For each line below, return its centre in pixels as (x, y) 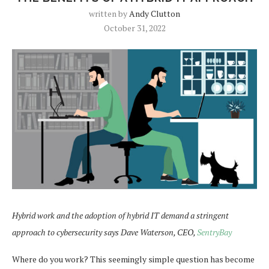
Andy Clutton (155, 14)
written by (109, 14)
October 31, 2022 (134, 28)
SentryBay (214, 232)
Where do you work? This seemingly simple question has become (133, 259)
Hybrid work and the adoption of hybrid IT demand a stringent (120, 215)
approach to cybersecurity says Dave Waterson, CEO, (104, 232)
